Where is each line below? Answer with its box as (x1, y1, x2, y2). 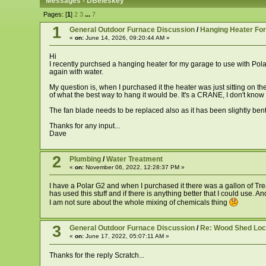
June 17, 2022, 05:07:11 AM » (83, 233, 169, 240)
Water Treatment (106, 155, 163, 164)
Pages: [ (43, 11, 67, 18)
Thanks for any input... (49, 121, 120, 130)
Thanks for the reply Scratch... (49, 251, 144, 259)
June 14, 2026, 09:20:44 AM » (83, 34, 170, 41)
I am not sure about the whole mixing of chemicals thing (49, 198, 229, 207)
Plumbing (69, 155, 101, 164)
